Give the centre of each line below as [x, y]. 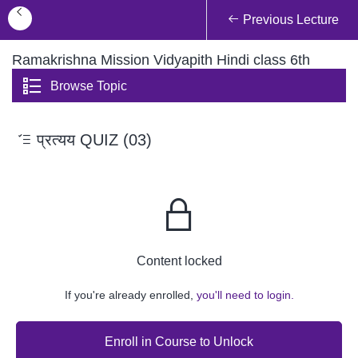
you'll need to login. [245, 295]
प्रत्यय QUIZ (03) [92, 140]
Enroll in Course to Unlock [179, 341]
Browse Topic [89, 86]
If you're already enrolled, [130, 295]
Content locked [179, 261]
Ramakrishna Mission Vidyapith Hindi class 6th [161, 60]
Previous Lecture [289, 20]
